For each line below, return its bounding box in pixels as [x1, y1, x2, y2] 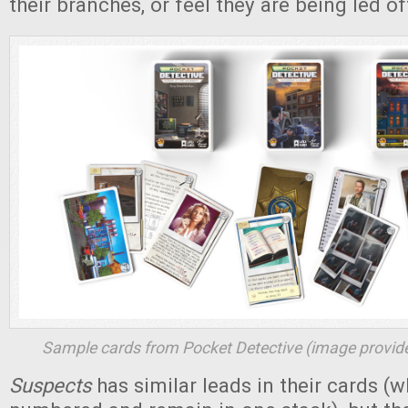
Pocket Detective [181, 338, 301, 357]
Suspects [9, 373, 97, 397]
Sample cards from [41, 338, 182, 357]
